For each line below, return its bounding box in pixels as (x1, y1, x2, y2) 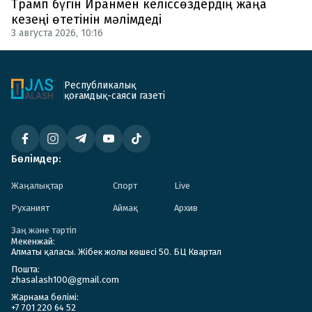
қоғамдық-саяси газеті (64, 90, 165, 102)
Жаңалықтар (11, 180, 63, 192)
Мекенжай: (11, 236, 55, 247)
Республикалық (64, 79, 136, 92)
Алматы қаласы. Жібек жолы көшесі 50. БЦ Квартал (11, 247, 221, 258)
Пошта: (11, 264, 40, 275)
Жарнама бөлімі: (11, 292, 79, 303)
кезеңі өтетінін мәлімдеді (11, 12, 162, 28)
